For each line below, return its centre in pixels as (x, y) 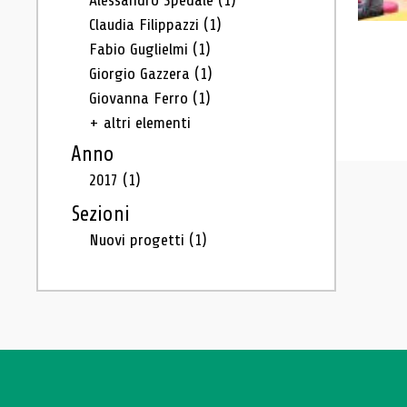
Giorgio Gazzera (142, 74)
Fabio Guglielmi (141, 49)
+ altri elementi (140, 123)
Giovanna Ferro (141, 98)
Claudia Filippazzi (146, 25)
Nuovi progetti (139, 240)
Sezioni (100, 214)
